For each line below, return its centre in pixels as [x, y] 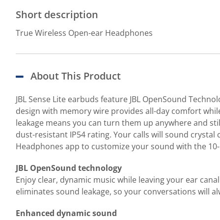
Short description [57, 14]
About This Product [76, 76]
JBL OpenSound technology [69, 168]
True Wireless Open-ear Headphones [84, 33]
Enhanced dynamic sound [66, 213]
